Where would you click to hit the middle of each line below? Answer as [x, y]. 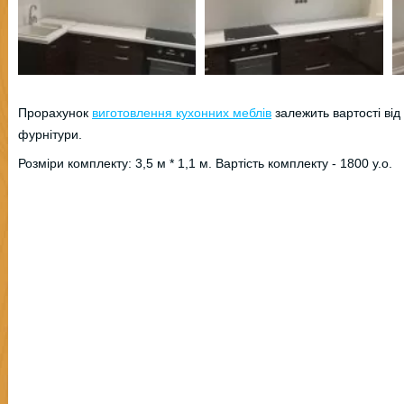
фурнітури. [50, 134]
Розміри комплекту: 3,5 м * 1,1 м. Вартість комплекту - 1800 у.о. [205, 164]
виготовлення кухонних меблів [182, 113]
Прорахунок [55, 113]
